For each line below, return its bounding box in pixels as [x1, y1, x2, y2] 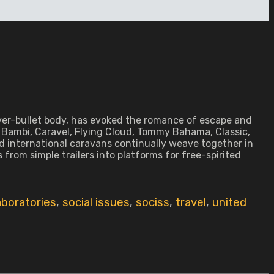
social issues [62, 196, 130, 209]
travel [176, 196, 206, 209]
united [212, 196, 246, 209]
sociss [136, 196, 169, 209]
